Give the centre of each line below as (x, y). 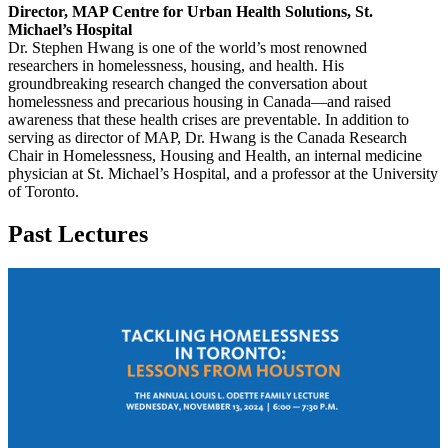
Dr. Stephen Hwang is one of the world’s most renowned (187, 47)
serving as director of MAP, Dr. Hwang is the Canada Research (207, 137)
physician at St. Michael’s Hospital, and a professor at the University (223, 173)
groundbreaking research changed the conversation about (187, 83)
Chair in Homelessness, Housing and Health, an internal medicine (215, 155)
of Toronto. (43, 191)
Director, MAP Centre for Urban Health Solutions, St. (190, 11)
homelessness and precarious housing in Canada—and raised (199, 101)
